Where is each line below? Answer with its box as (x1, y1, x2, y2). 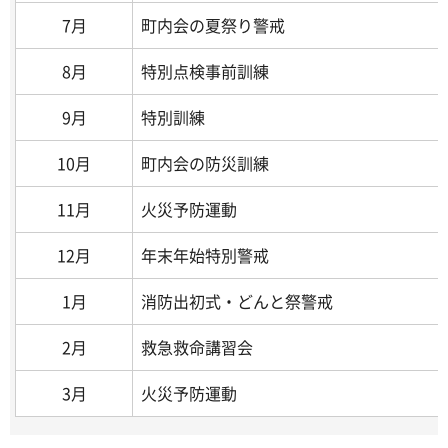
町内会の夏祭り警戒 (141, 13, 285, 38)
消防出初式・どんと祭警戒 (141, 289, 333, 314)
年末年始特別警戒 (141, 243, 269, 268)
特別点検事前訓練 (141, 59, 269, 84)
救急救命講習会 (141, 335, 253, 360)
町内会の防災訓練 (141, 151, 269, 176)
